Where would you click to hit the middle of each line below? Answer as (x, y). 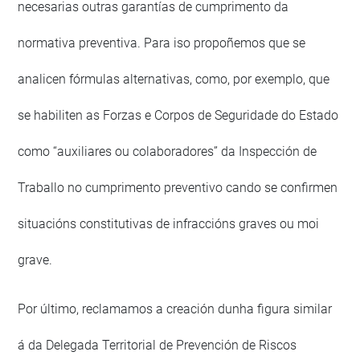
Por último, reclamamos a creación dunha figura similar (175, 309)
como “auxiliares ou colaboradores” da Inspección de (168, 152)
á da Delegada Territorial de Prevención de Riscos (157, 346)
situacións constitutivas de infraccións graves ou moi (169, 224)
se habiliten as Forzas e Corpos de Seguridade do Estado (178, 116)
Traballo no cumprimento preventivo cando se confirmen (178, 188)
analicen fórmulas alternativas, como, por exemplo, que (174, 80)
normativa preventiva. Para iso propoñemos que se (162, 43)
